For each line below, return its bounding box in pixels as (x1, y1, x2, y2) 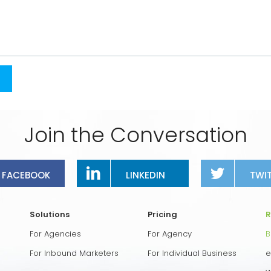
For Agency (148, 227, 192, 240)
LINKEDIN (125, 168, 165, 181)
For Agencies (30, 227, 81, 240)
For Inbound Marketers (30, 247, 119, 259)
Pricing (148, 208, 177, 220)
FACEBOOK (1, 168, 50, 181)
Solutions (30, 208, 70, 220)
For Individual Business (148, 247, 237, 259)
